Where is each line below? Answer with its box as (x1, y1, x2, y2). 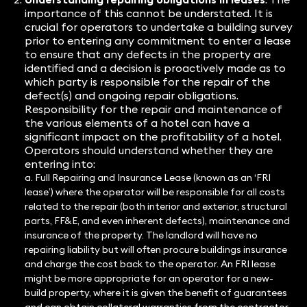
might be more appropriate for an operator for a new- (24, 272, 273, 285)
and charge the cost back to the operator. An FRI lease (24, 258, 275, 271)
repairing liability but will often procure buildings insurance (24, 243, 287, 256)
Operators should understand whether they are (24, 143, 273, 158)
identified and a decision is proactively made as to (24, 61, 286, 75)
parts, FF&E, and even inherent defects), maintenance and (24, 214, 290, 228)
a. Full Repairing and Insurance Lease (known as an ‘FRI (24, 171, 271, 184)
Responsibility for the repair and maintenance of (24, 102, 282, 116)
